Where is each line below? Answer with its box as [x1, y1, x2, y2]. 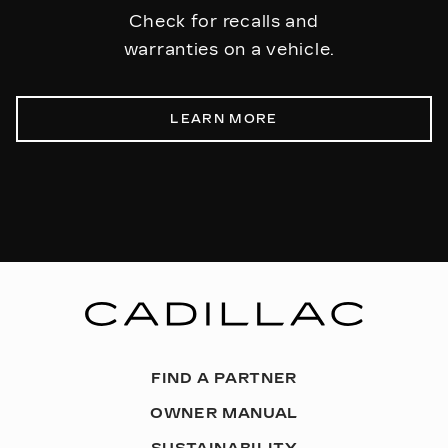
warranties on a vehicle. [113, 40, 335, 60]
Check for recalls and [129, 12, 319, 32]
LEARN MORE [170, 112, 278, 127]
